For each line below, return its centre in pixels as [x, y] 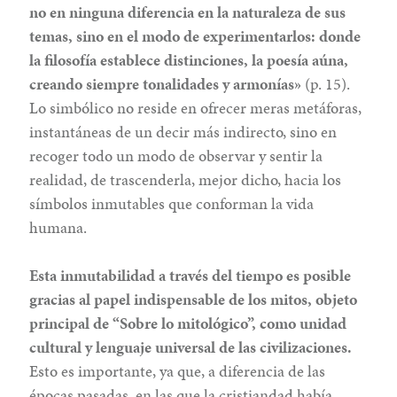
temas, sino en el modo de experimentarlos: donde [195, 35]
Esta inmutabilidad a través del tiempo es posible [191, 275]
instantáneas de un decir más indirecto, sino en [183, 131]
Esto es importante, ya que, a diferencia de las [178, 370]
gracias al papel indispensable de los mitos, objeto [194, 299]
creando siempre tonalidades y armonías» [167, 83]
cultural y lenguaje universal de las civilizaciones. [191, 346]
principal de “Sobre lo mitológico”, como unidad [188, 323]
